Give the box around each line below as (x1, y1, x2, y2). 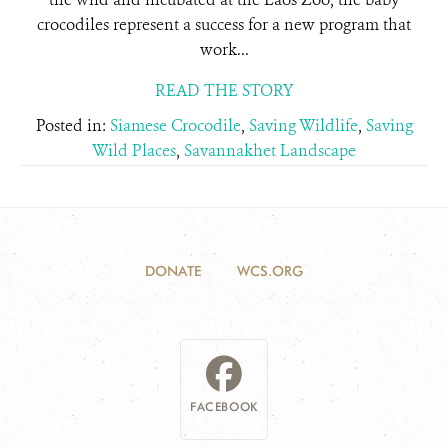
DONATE (145, 263, 201, 279)
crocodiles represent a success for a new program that (37, 14, 411, 35)
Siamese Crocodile (109, 115, 241, 136)
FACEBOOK (190, 399, 258, 414)
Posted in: (35, 115, 110, 136)
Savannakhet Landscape (184, 140, 356, 161)
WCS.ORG (237, 263, 303, 279)
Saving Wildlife (248, 115, 358, 136)
